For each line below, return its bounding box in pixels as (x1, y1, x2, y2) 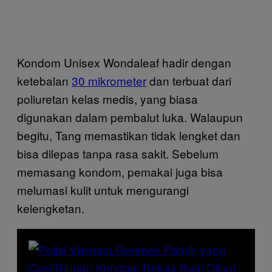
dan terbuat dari (146, 72, 231, 89)
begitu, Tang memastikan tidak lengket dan (17, 126, 240, 143)
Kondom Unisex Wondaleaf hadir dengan (17, 53, 231, 70)
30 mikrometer (72, 72, 146, 89)
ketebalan (17, 72, 72, 89)
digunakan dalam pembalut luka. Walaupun (17, 108, 243, 125)
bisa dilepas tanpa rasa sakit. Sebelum (17, 144, 219, 161)
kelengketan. (17, 199, 84, 216)
